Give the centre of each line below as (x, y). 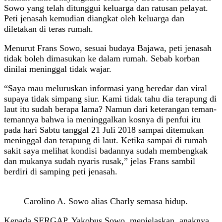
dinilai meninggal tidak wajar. (58, 69)
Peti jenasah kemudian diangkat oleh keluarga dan (94, 18)
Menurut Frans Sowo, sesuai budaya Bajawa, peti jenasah (108, 48)
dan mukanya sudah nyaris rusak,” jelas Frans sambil (100, 161)
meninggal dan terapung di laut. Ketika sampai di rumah (106, 140)
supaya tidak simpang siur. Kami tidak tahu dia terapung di (110, 98)
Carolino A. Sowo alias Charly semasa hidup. (106, 201)
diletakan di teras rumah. (49, 28)
